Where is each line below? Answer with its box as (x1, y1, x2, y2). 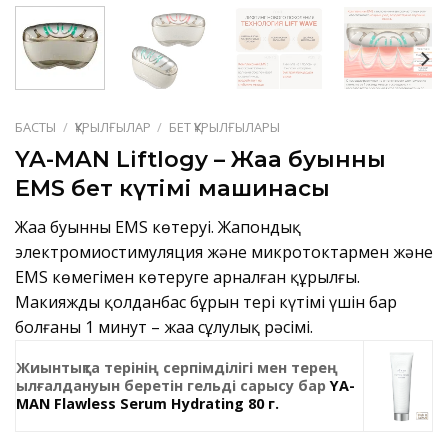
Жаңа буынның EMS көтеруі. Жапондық (15, 215, 301, 238)
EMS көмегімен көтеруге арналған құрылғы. (15, 265, 360, 288)
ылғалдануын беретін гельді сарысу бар (16, 375, 330, 395)
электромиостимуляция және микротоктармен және (15, 240, 433, 263)
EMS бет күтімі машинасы (15, 174, 330, 203)
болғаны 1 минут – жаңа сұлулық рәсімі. (15, 315, 313, 338)
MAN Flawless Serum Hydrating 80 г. (16, 393, 279, 413)
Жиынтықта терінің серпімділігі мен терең (16, 357, 338, 377)
